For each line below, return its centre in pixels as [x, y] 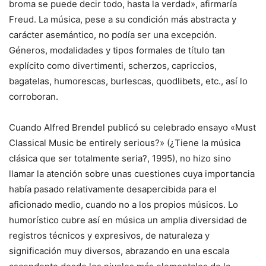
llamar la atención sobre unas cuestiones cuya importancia [132, 174]
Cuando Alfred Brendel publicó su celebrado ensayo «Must [132, 127]
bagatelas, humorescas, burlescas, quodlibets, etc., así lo [128, 81]
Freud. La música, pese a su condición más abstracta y [123, 19]
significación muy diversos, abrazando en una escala [119, 251]
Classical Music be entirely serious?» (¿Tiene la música [125, 143]
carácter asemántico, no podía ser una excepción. [113, 35]
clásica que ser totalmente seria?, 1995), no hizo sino [120, 158]
